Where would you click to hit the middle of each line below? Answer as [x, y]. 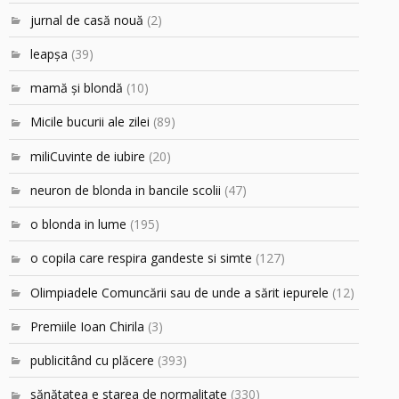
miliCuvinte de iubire [88, 156]
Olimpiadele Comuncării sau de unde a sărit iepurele [179, 292]
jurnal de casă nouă [87, 20]
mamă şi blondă [77, 88]
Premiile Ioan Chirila [87, 326]
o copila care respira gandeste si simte [141, 258]
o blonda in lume [78, 224]
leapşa [49, 53]
